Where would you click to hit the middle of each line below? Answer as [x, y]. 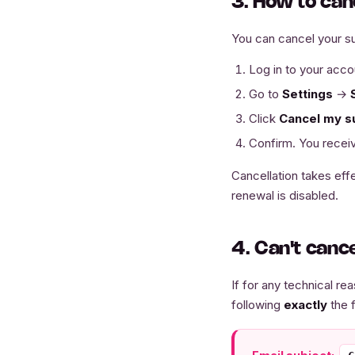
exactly [305, 305]
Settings [307, 94]
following [258, 305]
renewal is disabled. [285, 195]
